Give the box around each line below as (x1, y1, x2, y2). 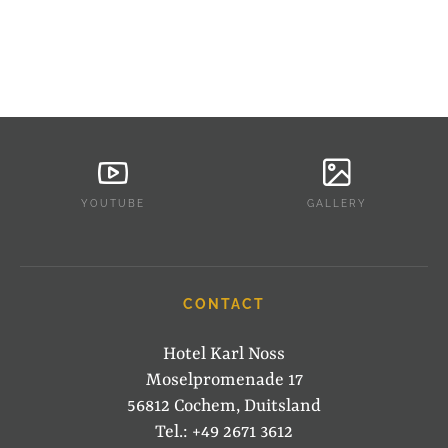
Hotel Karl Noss (163, 344, 285, 364)
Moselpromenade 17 (145, 370, 303, 390)
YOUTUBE (81, 198, 146, 209)
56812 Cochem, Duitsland (127, 396, 321, 416)
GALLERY (306, 198, 367, 209)
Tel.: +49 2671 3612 (155, 422, 293, 442)
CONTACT (183, 296, 265, 312)
